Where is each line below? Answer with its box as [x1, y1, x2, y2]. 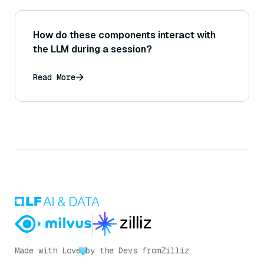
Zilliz [161, 245, 189, 256]
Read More [33, 72, 75, 83]
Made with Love [15, 245, 81, 256]
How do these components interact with [33, 29, 216, 42]
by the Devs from [85, 245, 161, 256]
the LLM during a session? [33, 43, 152, 56]
